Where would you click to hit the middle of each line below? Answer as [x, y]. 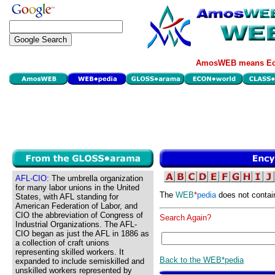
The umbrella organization [96, 178]
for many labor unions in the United [77, 188]
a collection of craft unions [62, 243]
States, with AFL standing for [67, 197]
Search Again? [185, 218]
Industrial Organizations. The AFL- [76, 224]
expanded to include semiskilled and [80, 261]
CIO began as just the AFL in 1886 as [82, 234]
